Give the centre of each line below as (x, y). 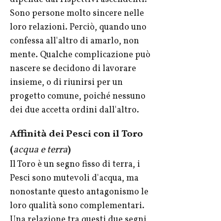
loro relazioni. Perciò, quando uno (78, 28)
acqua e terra (40, 150)
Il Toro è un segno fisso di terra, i (75, 165)
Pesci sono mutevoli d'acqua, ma (74, 179)
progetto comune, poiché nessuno (78, 97)
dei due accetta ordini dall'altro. (74, 110)
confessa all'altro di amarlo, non (74, 41)
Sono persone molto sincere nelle (77, 14)
